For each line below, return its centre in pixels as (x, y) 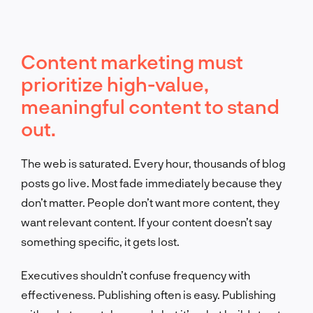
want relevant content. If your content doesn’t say (146, 221)
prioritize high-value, (115, 83)
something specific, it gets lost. (100, 241)
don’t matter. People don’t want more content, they (150, 202)
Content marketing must (132, 61)
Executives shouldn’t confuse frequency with (136, 275)
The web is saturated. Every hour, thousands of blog (153, 163)
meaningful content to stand (150, 106)
